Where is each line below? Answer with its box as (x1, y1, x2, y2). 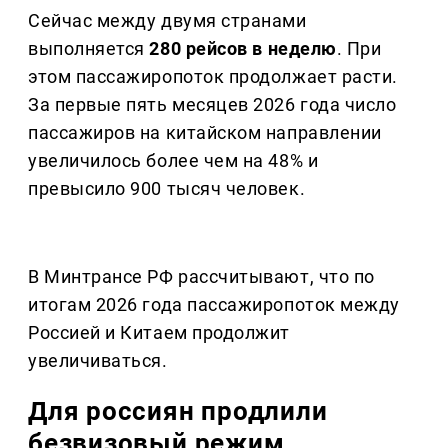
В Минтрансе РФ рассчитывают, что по (28, 266, 375, 288)
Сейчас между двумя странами (28, 10, 307, 32)
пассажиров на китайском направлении (28, 122, 382, 144)
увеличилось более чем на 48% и (28, 150, 319, 172)
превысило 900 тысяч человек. (28, 178, 306, 200)
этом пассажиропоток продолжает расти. (28, 66, 398, 88)
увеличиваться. (28, 350, 168, 372)
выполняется (28, 38, 150, 60)
